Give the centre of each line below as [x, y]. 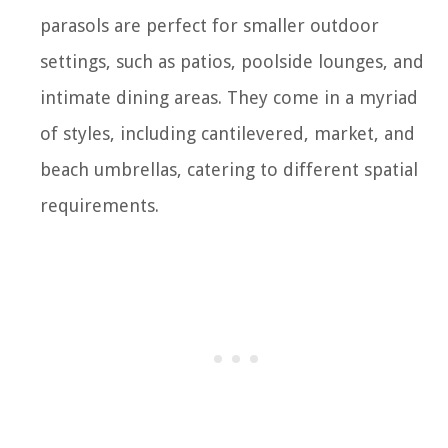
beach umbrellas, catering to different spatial [229, 169]
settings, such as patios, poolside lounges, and [232, 61]
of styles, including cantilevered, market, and [227, 133]
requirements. [99, 205]
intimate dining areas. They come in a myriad [229, 97]
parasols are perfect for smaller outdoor [209, 25]
